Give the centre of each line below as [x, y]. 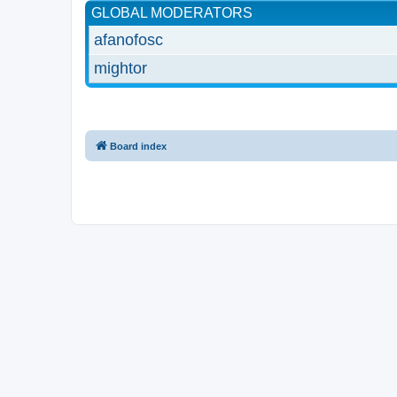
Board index [138, 146]
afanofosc [128, 39]
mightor [121, 68]
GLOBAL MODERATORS [172, 12]
